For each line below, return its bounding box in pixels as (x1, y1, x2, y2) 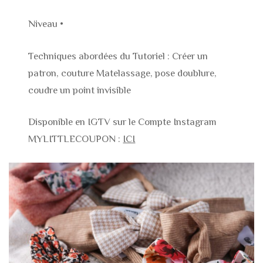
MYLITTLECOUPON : (28, 133, 123, 145)
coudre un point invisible (28, 84, 131, 96)
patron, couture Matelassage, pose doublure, (28, 67, 217, 79)
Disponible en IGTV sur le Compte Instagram (28, 116, 217, 128)
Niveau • (28, 18, 64, 30)
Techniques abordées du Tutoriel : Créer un (28, 50, 208, 62)
